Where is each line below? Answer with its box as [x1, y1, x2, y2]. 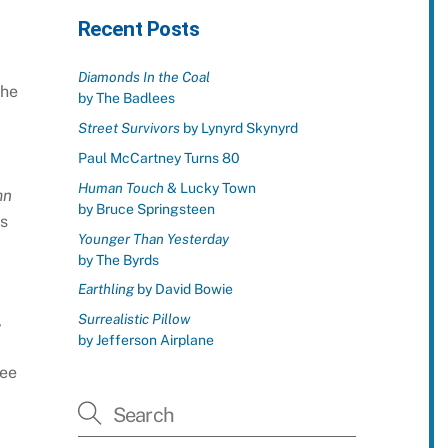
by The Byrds [77, 251, 159, 268]
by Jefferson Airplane [77, 332, 214, 349]
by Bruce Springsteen [77, 200, 215, 217]
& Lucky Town [163, 179, 256, 196]
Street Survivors [77, 120, 180, 137]
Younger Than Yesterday [77, 230, 229, 247]
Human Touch [77, 179, 164, 196]
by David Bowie [133, 281, 233, 298]
